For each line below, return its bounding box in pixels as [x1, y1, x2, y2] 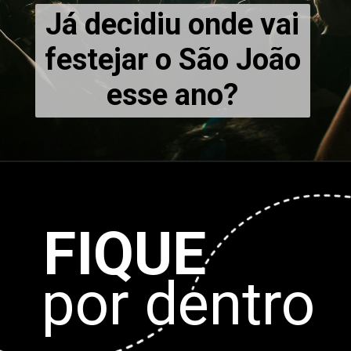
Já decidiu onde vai [45, 7, 300, 42]
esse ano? [107, 78, 239, 113]
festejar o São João [44, 42, 301, 78]
